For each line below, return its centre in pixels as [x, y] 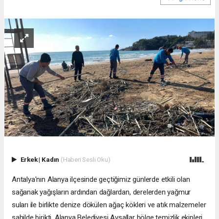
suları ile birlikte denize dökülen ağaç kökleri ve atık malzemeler [109, 205]
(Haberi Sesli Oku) [85, 160]
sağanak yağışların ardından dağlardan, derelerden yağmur [101, 192]
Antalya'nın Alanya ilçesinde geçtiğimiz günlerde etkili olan [101, 180]
